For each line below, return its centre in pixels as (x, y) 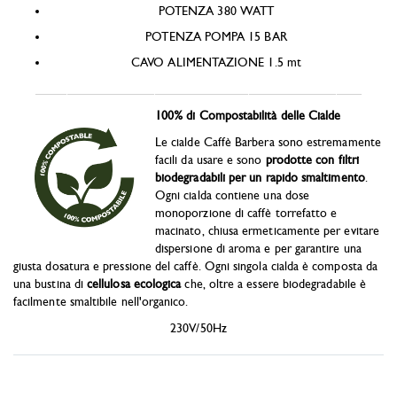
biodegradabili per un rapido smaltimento (260, 178)
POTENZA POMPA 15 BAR (216, 37)
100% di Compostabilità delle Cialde (248, 116)
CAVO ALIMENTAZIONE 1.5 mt (216, 62)
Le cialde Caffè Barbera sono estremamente (268, 142)
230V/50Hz (198, 328)
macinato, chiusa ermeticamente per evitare (267, 231)
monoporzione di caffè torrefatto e (246, 213)
